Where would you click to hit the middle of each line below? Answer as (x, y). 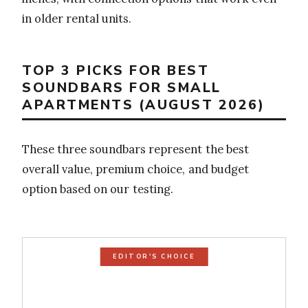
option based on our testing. (98, 189)
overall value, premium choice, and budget (135, 169)
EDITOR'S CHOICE (154, 257)
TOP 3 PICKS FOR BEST (115, 70)
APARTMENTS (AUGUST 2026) (143, 104)
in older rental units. (77, 18)
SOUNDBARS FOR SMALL (122, 87)
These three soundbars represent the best (135, 150)
